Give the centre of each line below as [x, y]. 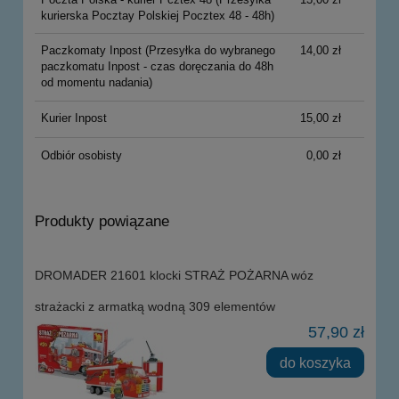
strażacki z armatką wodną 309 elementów [155, 306]
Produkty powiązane [102, 221]
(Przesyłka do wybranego [208, 51]
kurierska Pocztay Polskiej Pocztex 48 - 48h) [157, 15]
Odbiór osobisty [81, 155]
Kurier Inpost [73, 118]
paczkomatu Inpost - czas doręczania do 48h [157, 67]
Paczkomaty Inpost [91, 51]
